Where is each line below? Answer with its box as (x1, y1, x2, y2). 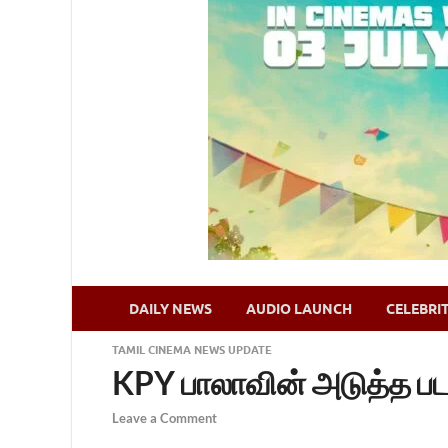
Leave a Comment (112, 410, 217, 427)
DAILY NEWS (129, 300, 212, 317)
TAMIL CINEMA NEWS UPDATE (112, 343, 272, 357)
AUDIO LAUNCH (246, 300, 352, 317)
